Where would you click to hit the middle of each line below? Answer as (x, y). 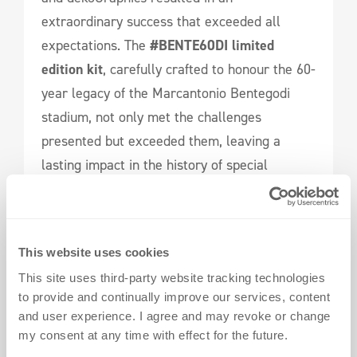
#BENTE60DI (189, 46)
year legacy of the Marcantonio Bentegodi (166, 94)
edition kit (72, 70)
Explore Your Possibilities (119, 233)
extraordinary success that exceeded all (161, 22)
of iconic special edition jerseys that (147, 286)
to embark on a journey (244, 262)
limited (253, 46)
